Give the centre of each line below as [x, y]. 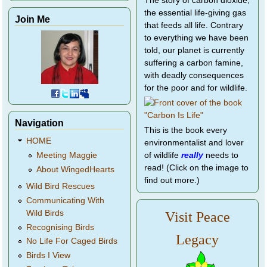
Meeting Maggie [66, 155]
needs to [221, 155]
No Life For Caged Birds [72, 241]
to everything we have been [196, 38]
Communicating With [66, 201]
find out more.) [172, 180]
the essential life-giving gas [195, 13]
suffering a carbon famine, [194, 63]
